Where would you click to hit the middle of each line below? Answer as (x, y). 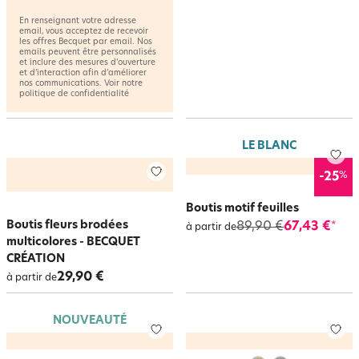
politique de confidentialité (74, 94)
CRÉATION (36, 259)
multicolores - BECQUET (73, 242)
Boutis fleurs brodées (67, 226)
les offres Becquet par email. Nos (86, 42)
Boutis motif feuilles (242, 209)
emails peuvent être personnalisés (88, 52)
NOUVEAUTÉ (90, 321)
